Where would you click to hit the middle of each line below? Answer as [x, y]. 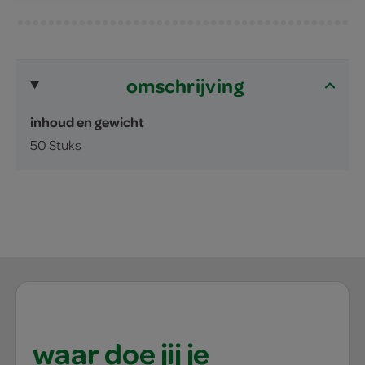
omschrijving [185, 85]
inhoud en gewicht [87, 121]
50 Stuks [56, 144]
